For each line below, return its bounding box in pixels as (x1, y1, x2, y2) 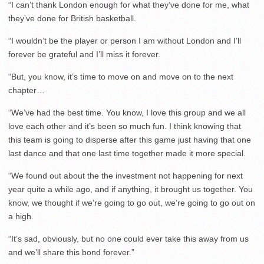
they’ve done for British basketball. (8, 14, 136, 24)
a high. (8, 212, 34, 222)
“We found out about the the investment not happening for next (8, 171, 243, 181)
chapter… (8, 85, 45, 95)
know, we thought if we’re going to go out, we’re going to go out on (8, 198, 255, 208)
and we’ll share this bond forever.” (8, 247, 134, 258)
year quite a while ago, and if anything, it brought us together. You (8, 184, 253, 194)
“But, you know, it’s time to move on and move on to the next (8, 72, 233, 82)
